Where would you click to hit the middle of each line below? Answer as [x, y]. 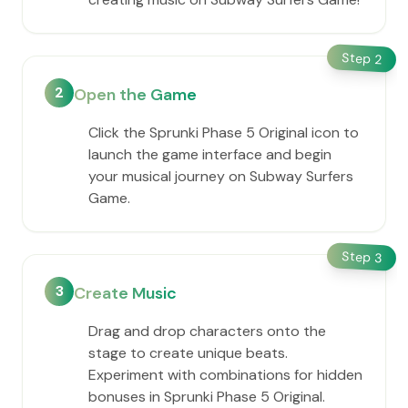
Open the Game [135, 95]
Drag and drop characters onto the [207, 331]
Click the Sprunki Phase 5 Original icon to [224, 133]
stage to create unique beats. [188, 353]
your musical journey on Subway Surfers [221, 176]
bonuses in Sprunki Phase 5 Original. [207, 397]
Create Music [125, 293]
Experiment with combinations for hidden [225, 375]
